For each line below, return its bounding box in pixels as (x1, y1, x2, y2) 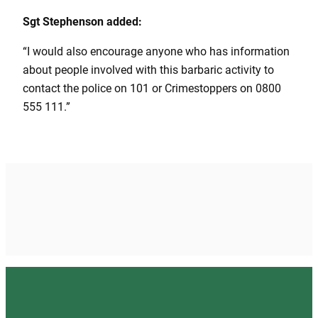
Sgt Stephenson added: (23, 15, 142, 29)
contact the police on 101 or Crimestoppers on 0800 (23, 82, 281, 96)
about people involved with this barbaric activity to (23, 63, 274, 77)
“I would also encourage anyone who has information (23, 45, 290, 59)
